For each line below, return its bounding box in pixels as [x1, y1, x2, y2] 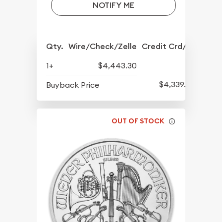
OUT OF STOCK [111, 116, 165, 125]
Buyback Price [46, 80, 100, 90]
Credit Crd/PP [142, 41, 196, 52]
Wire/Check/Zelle [68, 41, 137, 52]
